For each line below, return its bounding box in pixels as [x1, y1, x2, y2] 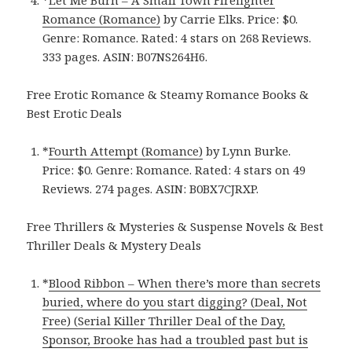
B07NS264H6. [137, 49, 208, 65]
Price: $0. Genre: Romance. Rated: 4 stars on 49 [42, 162, 306, 178]
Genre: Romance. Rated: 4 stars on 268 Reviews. [42, 30, 312, 46]
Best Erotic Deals [27, 105, 123, 122]
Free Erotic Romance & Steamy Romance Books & [27, 86, 310, 103]
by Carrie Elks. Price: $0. [160, 11, 299, 27]
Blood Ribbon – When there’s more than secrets [49, 275, 321, 291]
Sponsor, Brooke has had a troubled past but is [42, 332, 309, 348]
